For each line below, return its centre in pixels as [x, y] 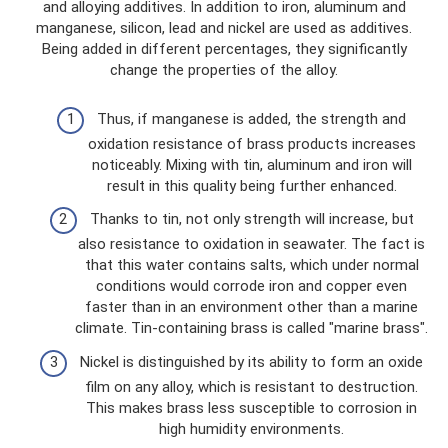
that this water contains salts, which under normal [251, 265]
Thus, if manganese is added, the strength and [251, 118]
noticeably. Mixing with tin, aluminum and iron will [251, 164]
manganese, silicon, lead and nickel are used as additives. [224, 28]
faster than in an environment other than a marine [251, 307]
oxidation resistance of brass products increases [251, 143]
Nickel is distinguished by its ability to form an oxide [251, 361]
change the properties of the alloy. [224, 70]
